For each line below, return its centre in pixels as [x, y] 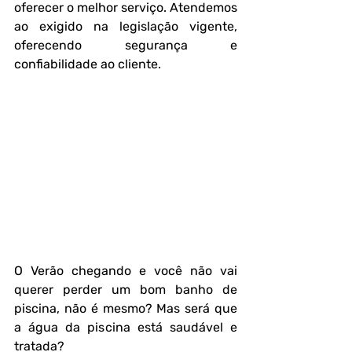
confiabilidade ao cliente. [88, 64]
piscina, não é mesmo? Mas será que [126, 309]
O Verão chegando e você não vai [126, 271]
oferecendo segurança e [126, 45]
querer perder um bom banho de [126, 290]
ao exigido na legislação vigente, [126, 26]
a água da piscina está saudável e [126, 328]
